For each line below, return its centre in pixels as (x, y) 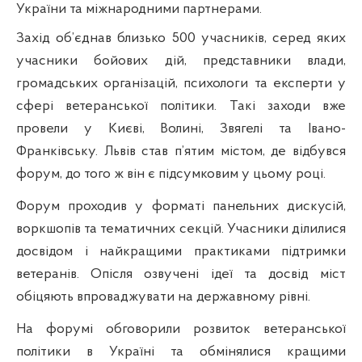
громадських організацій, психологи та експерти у (181, 83)
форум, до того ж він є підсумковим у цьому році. (171, 174)
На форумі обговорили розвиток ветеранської (181, 329)
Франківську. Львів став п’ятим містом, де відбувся (181, 151)
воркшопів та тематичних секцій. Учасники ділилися (181, 229)
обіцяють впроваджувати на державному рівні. (163, 297)
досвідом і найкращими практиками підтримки (181, 251)
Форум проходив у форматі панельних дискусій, (181, 206)
